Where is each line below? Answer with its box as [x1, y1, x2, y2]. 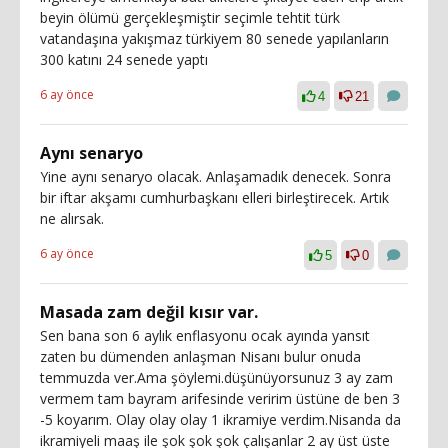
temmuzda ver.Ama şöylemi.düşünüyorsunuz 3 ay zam [40, 367, 393, 387]
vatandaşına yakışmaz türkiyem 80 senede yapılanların [40, 28, 389, 48]
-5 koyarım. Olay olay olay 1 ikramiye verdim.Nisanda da [40, 409, 401, 429]
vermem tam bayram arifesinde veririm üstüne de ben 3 [40, 388, 400, 408]
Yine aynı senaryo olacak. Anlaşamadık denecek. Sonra [40, 166, 391, 186]
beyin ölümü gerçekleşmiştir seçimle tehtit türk [40, 7, 340, 27]
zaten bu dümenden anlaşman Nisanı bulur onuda [40, 346, 361, 366]
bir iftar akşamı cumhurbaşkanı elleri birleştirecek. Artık [40, 187, 389, 207]
